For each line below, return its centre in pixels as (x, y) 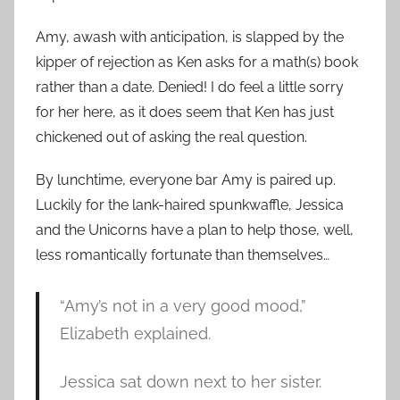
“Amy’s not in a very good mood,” (183, 306)
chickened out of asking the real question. (171, 137)
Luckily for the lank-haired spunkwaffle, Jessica (190, 205)
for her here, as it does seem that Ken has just (185, 112)
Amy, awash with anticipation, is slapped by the (190, 37)
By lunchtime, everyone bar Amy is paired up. (186, 180)
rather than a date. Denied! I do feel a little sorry (190, 87)
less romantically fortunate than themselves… (183, 255)
